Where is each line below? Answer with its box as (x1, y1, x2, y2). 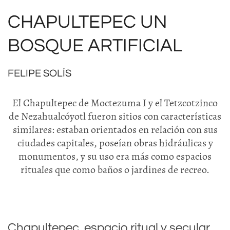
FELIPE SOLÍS (8, 68, 71, 79)
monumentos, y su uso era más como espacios (18, 149, 212, 163)
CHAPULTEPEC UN (8, 12, 167, 32)
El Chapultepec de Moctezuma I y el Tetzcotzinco (12, 96, 218, 110)
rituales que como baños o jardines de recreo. (21, 163, 209, 177)
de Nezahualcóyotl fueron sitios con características (9, 109, 221, 123)
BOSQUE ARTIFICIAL (8, 36, 182, 55)
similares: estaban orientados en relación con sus (12, 123, 218, 137)
